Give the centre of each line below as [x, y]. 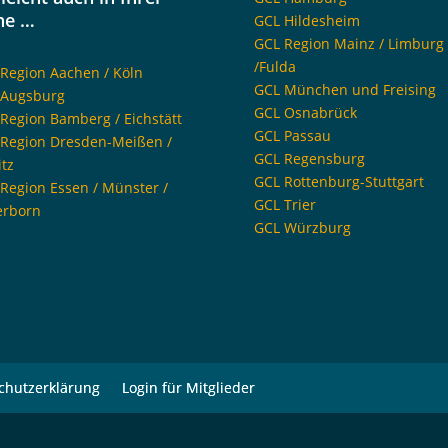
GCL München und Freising [344, 89]
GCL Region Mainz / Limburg [348, 43]
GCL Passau [292, 135]
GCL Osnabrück [305, 112]
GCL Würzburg [302, 227]
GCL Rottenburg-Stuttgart [338, 181]
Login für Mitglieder [189, 388]
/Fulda [274, 66]
